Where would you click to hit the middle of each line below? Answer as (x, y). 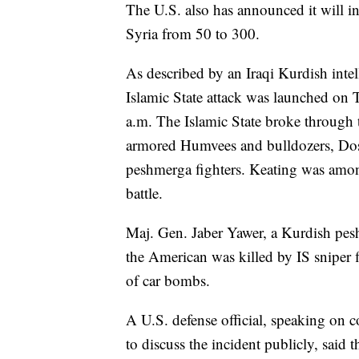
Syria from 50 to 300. (193, 33)
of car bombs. (168, 280)
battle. (144, 193)
